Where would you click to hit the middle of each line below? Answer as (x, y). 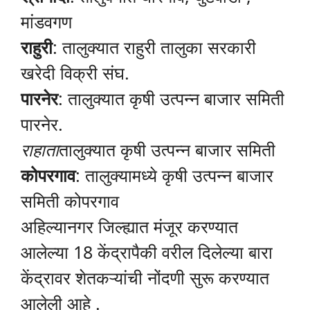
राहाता (40, 150)
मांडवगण (46, 22)
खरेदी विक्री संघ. (75, 73)
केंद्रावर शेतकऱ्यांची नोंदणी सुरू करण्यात (145, 278)
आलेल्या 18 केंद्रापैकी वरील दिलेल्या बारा (147, 252)
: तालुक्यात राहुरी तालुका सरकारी (154, 47)
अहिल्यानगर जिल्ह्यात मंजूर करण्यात (129, 227)
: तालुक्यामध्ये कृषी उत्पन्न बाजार (174, 175)
